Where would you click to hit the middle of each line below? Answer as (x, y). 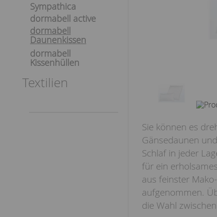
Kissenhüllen (55, 62)
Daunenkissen (58, 40)
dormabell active (63, 18)
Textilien (45, 83)
